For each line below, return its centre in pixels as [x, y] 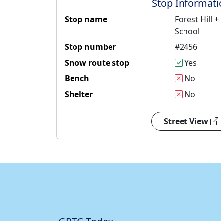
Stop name [86, 19]
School [187, 31]
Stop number [90, 47]
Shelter [79, 94]
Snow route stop [97, 63]
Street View [187, 122]
